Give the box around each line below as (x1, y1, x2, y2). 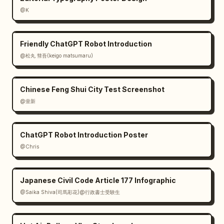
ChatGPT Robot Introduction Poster (20, 130, 148, 139)
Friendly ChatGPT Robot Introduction (20, 39, 152, 48)
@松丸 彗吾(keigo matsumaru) (20, 52, 93, 58)
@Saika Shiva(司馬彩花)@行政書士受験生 (20, 189, 120, 195)
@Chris (20, 143, 39, 149)
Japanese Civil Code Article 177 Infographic (20, 176, 176, 184)
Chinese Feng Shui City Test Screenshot (20, 85, 164, 93)
